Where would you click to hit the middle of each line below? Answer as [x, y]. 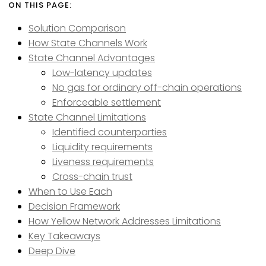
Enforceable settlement [107, 102]
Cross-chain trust [92, 176]
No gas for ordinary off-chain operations [147, 87]
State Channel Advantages [92, 58]
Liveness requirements [103, 161]
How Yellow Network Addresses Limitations [125, 221]
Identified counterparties [110, 132]
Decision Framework [74, 206]
